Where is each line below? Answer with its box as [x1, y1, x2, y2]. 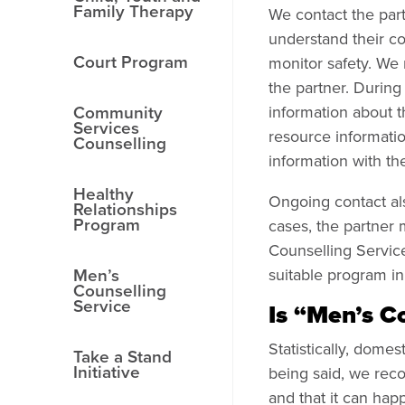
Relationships [72, 196, 177, 222]
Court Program [72, 48, 188, 74]
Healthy [72, 181, 134, 207]
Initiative [72, 359, 140, 385]
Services [72, 115, 139, 140]
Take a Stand [72, 344, 172, 370]
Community [72, 99, 163, 125]
